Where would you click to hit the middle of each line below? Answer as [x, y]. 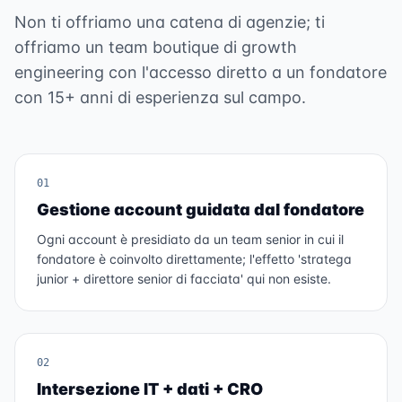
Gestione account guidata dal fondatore [201, 210]
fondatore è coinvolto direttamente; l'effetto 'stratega [194, 259]
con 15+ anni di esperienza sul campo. [160, 97]
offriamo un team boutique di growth [156, 47]
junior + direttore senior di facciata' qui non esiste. [184, 279]
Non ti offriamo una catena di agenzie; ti [170, 22]
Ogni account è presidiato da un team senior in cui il [190, 239]
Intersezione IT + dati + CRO [150, 389]
